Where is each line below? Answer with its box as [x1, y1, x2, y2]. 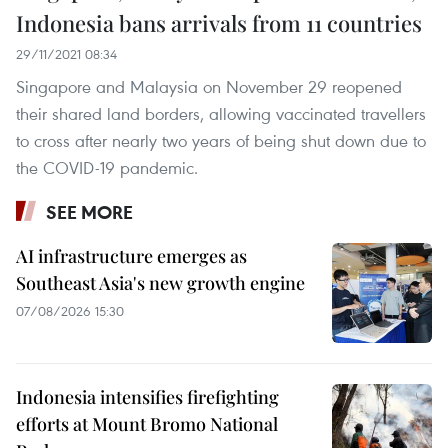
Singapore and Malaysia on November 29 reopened [16, 74, 402, 98]
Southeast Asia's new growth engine [16, 270, 305, 295]
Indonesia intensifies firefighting [16, 384, 279, 409]
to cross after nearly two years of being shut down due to [16, 128, 426, 152]
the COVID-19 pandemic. [16, 155, 198, 179]
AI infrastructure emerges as [16, 243, 247, 268]
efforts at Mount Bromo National [16, 411, 278, 436]
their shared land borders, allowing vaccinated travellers [16, 101, 426, 125]
